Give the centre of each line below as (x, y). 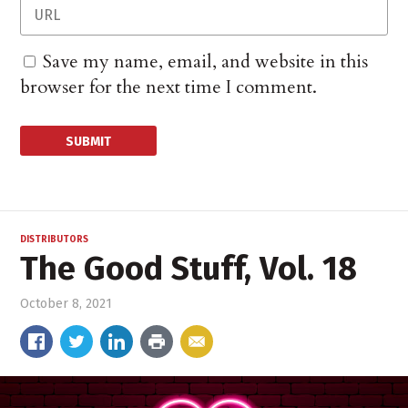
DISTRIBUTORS (55, 240)
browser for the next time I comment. (169, 87)
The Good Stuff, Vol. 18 (189, 269)
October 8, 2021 (66, 304)
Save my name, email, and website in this (206, 62)
